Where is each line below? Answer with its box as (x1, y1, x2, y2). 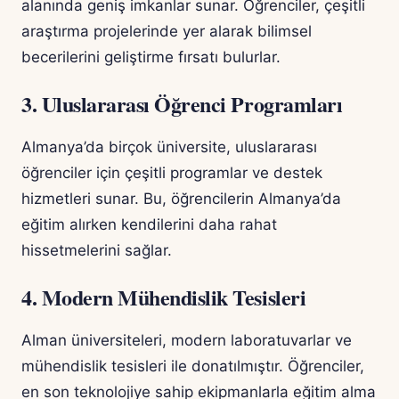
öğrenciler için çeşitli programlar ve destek (21, 164, 322, 183)
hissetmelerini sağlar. (21, 241, 172, 260)
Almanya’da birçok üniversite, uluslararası (21, 138, 317, 157)
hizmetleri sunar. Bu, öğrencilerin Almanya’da (21, 190, 341, 208)
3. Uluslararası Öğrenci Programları (21, 88, 343, 120)
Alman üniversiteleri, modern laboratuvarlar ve (21, 331, 352, 350)
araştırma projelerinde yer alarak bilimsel (21, 22, 312, 41)
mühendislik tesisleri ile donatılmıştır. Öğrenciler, (21, 357, 364, 376)
